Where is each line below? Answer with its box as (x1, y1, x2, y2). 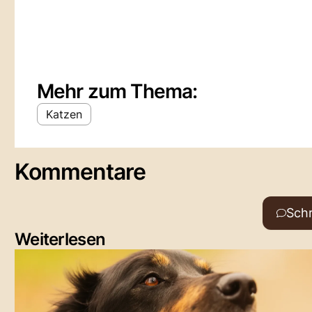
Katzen (46, 107, 82, 121)
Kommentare (15, 158, 146, 185)
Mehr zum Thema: (37, 79, 198, 103)
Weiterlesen (15, 229, 106, 249)
